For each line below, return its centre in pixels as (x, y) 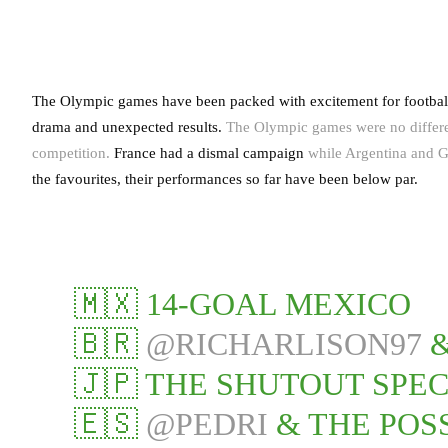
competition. (71, 152)
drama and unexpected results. (129, 126)
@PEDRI (206, 423)
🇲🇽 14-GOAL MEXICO (242, 303)
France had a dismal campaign (209, 152)
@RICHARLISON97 (283, 343)
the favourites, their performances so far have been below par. (225, 178)
